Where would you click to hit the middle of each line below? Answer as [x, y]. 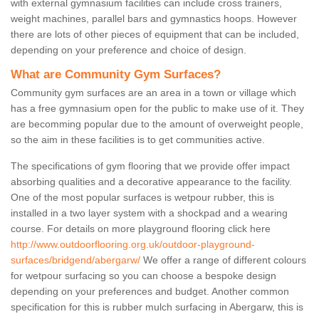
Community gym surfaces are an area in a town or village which [153, 93]
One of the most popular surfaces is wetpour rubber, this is [142, 198]
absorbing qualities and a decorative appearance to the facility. [151, 182]
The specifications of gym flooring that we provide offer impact [150, 166]
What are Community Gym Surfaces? [116, 75]
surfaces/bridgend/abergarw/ [75, 260]
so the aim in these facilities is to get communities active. [138, 140]
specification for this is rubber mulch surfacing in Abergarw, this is [157, 307]
